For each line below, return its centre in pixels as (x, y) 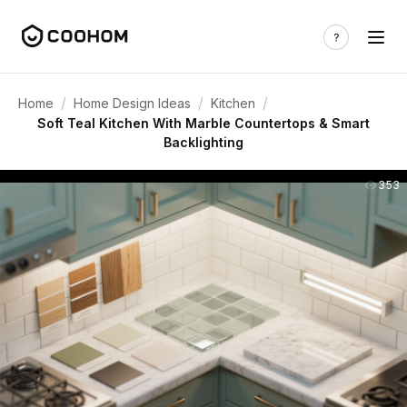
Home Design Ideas (132, 103)
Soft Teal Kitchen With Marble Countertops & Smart (203, 123)
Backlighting (203, 142)
